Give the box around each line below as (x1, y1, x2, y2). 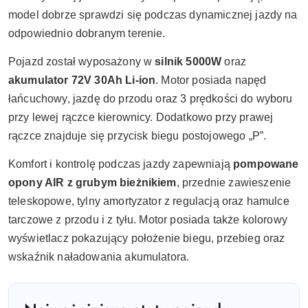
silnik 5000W (155, 56, 222, 68)
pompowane (233, 158, 299, 170)
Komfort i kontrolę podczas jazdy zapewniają (8, 158, 234, 170)
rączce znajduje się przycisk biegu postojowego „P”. (8, 130, 267, 142)
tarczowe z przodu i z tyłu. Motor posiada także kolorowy (8, 214, 287, 226)
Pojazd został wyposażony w (8, 56, 155, 68)
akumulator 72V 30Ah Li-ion (8, 74, 156, 87)
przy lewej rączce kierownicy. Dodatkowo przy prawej (8, 111, 274, 124)
